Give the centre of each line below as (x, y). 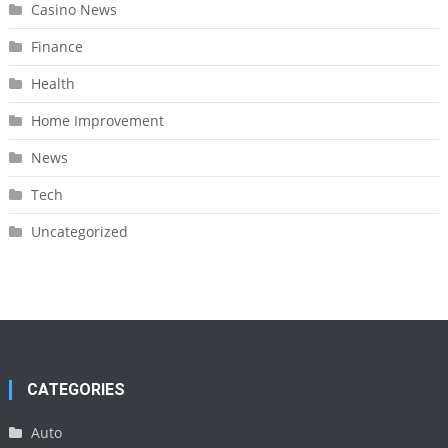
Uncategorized (79, 231)
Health (52, 83)
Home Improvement (97, 120)
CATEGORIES (76, 389)
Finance (56, 46)
